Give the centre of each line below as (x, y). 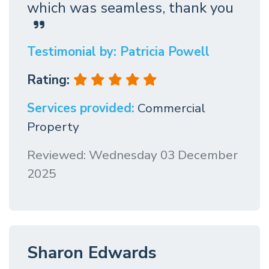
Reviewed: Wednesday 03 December (132, 155)
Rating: (50, 80)
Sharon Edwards (92, 253)
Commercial (171, 108)
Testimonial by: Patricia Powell (118, 52)
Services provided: (81, 108)
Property (53, 127)
